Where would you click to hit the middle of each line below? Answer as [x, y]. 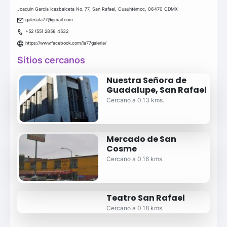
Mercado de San [142, 139]
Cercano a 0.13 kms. [136, 100]
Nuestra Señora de [147, 81]
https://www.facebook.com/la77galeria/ [66, 43]
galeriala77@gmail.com [49, 20]
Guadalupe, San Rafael [157, 90]
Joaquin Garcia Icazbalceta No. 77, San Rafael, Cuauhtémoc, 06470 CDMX [98, 9]
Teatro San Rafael [146, 198]
